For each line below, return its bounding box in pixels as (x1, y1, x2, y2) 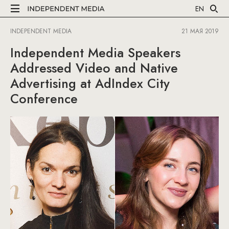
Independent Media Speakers (10, 43, 180, 62)
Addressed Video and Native (10, 59, 178, 77)
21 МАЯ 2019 (181, 27, 219, 36)
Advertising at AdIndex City (10, 74, 170, 93)
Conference (10, 89, 78, 108)
